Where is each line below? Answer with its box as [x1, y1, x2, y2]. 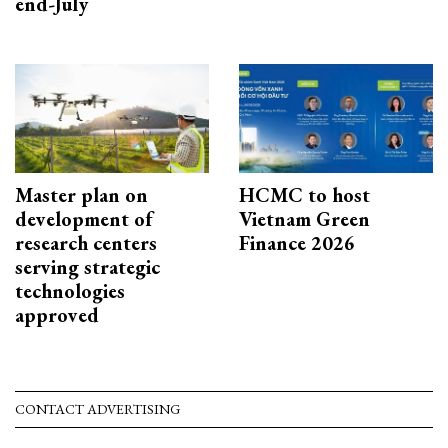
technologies [15, 278, 125, 305]
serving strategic [15, 254, 160, 281]
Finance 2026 [239, 230, 355, 257]
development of [15, 206, 152, 233]
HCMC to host [239, 182, 370, 209]
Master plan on [15, 182, 148, 209]
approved [15, 302, 99, 329]
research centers [15, 230, 157, 257]
